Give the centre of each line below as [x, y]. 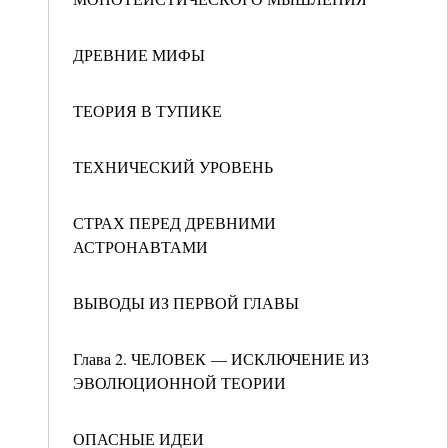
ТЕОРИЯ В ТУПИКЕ [147, 110]
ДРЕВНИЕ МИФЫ [139, 54]
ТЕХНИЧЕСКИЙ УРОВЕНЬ [173, 166]
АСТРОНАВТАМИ [140, 246]
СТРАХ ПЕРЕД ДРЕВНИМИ [174, 222]
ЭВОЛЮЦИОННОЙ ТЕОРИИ [179, 382]
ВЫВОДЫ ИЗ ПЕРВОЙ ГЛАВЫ [186, 302]
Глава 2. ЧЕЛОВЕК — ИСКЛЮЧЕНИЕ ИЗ [221, 358]
